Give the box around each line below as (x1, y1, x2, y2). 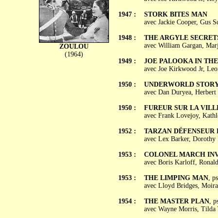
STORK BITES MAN (144, 11, 207, 18)
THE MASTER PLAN (144, 198, 209, 205)
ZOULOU (59, 43, 89, 50)
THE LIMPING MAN (144, 174, 208, 182)
